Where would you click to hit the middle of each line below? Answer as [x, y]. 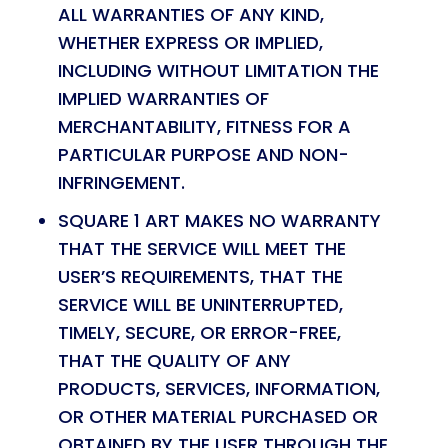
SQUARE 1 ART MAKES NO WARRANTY [219, 220]
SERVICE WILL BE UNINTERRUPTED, [200, 304]
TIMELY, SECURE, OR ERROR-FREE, [199, 332]
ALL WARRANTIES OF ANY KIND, [190, 14]
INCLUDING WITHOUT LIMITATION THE [218, 70]
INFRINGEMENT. [121, 182]
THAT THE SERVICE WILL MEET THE [201, 248]
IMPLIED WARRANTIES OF [163, 98]
